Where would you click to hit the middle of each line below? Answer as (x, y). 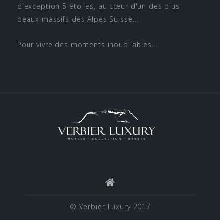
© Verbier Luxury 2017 (110, 206)
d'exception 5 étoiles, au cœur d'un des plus (98, 6)
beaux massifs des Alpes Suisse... (78, 19)
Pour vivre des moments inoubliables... (87, 44)
